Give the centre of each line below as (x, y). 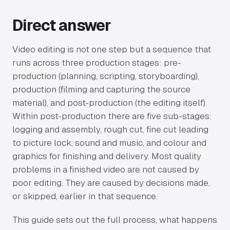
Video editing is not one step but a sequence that (112, 49)
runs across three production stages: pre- (97, 63)
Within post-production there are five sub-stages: (112, 116)
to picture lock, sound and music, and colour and (109, 143)
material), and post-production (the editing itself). (110, 103)
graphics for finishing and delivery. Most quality (107, 156)
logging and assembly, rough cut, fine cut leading (110, 129)
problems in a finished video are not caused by (106, 169)
